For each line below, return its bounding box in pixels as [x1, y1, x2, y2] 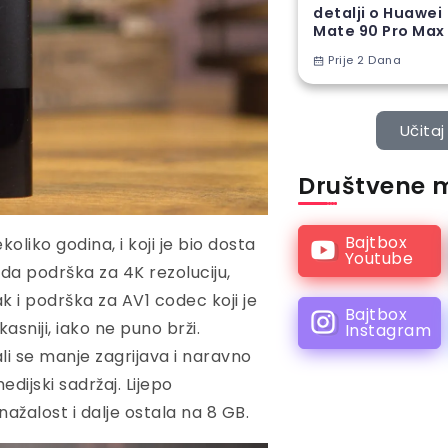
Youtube [344, 246, 414, 270]
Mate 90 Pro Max [313, 21, 445, 42]
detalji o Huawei [313, 3, 443, 24]
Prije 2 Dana [324, 52, 402, 69]
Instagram [344, 318, 432, 342]
